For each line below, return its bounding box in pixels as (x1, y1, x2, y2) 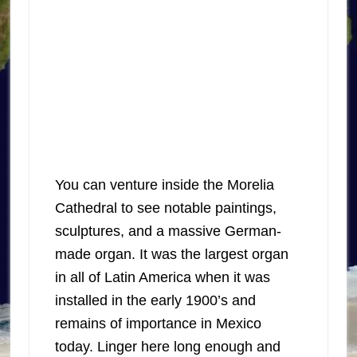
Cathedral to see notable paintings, (54, 200, 277, 217)
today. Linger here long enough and (54, 339, 280, 355)
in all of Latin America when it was (54, 269, 270, 286)
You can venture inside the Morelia (54, 177, 274, 194)
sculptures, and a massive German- (54, 223, 281, 240)
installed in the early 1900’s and (54, 292, 256, 309)
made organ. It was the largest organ (54, 246, 288, 263)
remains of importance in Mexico (54, 316, 261, 332)
